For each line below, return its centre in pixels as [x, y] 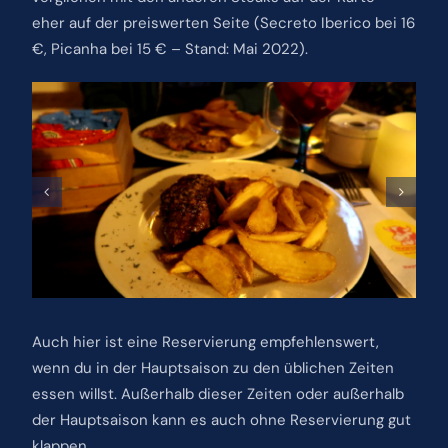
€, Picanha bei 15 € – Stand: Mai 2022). [169, 48]
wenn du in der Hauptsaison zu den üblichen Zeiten [212, 367]
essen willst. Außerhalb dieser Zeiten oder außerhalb [217, 393]
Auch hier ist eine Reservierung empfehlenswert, [205, 341]
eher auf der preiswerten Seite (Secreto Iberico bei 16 [223, 22]
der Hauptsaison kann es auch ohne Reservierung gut [221, 419]
